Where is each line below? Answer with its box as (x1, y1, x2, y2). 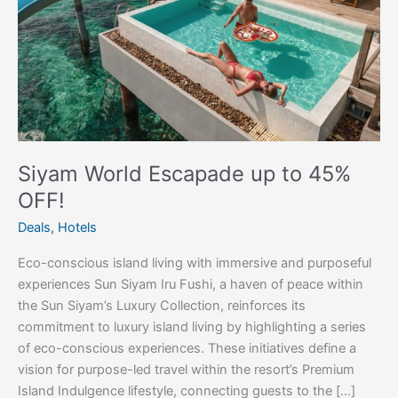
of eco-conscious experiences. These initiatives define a (18, 340, 356, 357)
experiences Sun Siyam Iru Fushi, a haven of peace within (18, 276, 363, 293)
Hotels (58, 219, 97, 235)
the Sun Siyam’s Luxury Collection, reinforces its (18, 298, 306, 314)
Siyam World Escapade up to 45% (18, 161, 351, 187)
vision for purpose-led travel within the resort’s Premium (18, 362, 354, 378)
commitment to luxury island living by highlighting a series (18, 319, 366, 336)
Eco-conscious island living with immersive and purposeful (18, 255, 371, 272)
